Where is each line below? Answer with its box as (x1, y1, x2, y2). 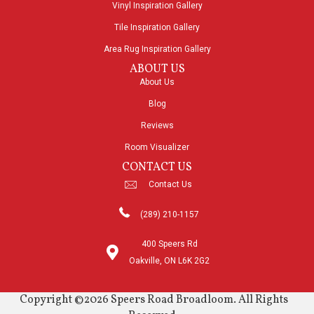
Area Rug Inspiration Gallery (103, 44, 211, 55)
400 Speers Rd (141, 239, 198, 250)
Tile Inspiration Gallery (114, 22, 200, 33)
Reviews (140, 121, 174, 131)
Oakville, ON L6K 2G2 (129, 256, 210, 266)
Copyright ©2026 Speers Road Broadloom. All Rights (19, 292, 288, 308)
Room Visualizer (125, 142, 189, 153)
